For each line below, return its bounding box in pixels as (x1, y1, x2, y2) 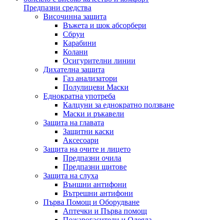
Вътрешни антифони (63, 189, 133, 197)
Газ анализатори (63, 74, 117, 82)
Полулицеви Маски (63, 82, 129, 91)
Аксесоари (63, 136, 99, 144)
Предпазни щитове (63, 162, 127, 171)
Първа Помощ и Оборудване (43, 197, 139, 206)
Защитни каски (63, 127, 114, 136)
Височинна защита (43, 12, 107, 21)
